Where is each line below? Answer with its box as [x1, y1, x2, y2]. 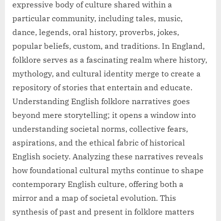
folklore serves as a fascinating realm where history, [12, 55, 207, 65]
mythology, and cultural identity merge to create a [12, 69, 201, 79]
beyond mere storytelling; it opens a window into [12, 110, 196, 120]
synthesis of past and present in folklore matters [12, 207, 194, 217]
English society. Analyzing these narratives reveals [12, 151, 203, 162]
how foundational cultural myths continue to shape [12, 165, 204, 176]
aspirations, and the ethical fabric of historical [12, 138, 185, 148]
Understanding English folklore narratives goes [12, 96, 190, 107]
